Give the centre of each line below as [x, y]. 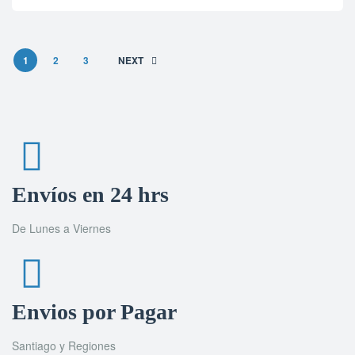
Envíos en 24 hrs [90, 195]
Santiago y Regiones [64, 345]
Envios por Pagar [94, 312]
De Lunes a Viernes [61, 228]
